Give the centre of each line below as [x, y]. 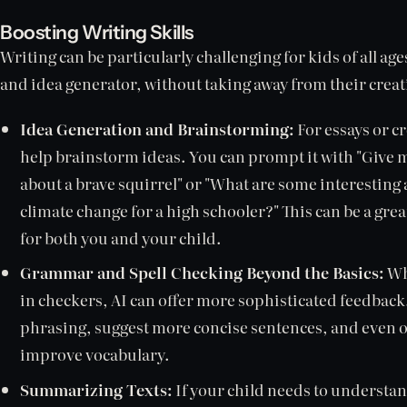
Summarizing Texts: [97, 389]
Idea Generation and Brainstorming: [158, 128]
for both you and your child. [121, 237]
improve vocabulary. [95, 354]
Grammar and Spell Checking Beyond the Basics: [203, 273]
